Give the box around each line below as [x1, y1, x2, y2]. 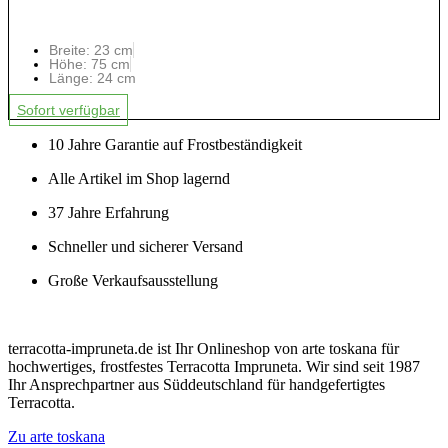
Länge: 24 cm [49, 70, 136, 87]
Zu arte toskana [8, 428, 105, 446]
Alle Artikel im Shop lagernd [48, 170, 230, 188]
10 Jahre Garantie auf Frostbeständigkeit [48, 136, 302, 154]
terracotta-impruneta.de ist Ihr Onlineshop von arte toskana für [8, 340, 399, 358]
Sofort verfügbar [17, 102, 120, 119]
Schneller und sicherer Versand [48, 238, 243, 256]
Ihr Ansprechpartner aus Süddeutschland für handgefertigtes [8, 376, 385, 394]
